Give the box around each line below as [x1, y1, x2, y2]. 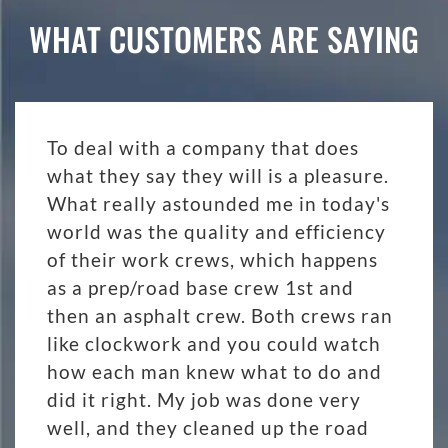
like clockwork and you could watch [47, 331, 381, 355]
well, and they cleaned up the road [47, 415, 369, 439]
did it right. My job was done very [47, 387, 361, 411]
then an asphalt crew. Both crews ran [47, 303, 393, 327]
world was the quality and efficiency [47, 219, 386, 243]
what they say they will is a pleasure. [47, 163, 389, 187]
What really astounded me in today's [47, 191, 390, 215]
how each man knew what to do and [47, 359, 382, 383]
